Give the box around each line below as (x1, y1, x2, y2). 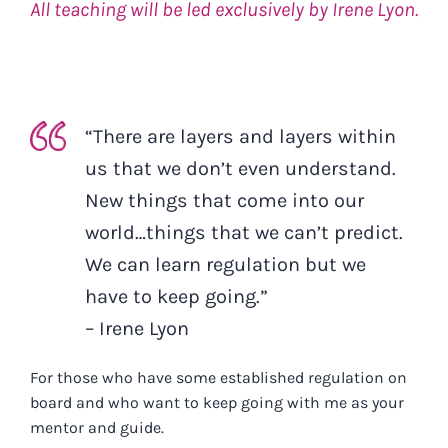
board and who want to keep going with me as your (29, 392, 404, 412)
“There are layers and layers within (84, 124, 396, 148)
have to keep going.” (84, 284, 268, 308)
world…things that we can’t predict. (84, 220, 403, 244)
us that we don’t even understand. (84, 156, 396, 180)
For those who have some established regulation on (29, 367, 407, 387)
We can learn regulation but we (84, 252, 366, 276)
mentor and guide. (29, 417, 164, 437)
